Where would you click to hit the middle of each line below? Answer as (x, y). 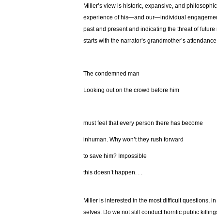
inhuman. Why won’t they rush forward (133, 140)
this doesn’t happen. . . (113, 173)
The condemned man (112, 74)
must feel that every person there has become (143, 123)
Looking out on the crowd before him (131, 90)
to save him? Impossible (115, 156)
